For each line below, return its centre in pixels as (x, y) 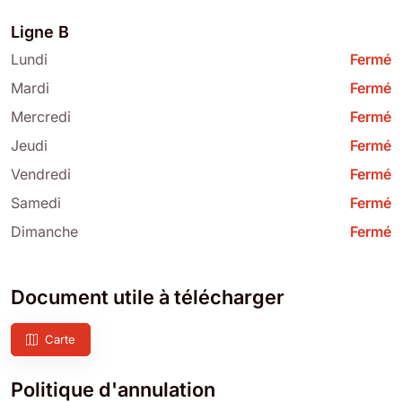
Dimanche (44, 231)
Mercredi (41, 116)
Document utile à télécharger (148, 297)
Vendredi (41, 174)
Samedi (36, 202)
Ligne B (40, 31)
